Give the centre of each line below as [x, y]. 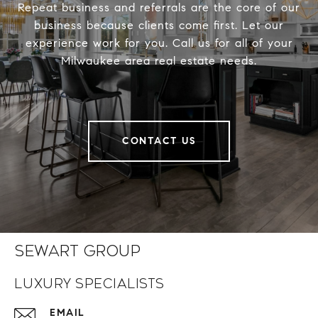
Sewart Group [77, 252]
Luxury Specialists [89, 284]
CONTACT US [159, 141]
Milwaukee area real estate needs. [159, 61]
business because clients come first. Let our [159, 26]
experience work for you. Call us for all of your [159, 43]
